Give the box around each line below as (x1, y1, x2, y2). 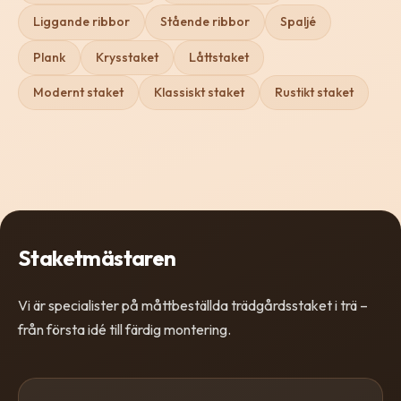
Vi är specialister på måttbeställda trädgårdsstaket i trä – (18, 296, 368, 315)
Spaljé (280, 13, 316, 30)
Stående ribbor (160, 13, 250, 30)
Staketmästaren (18, 244, 176, 272)
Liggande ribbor (33, 13, 130, 30)
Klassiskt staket (154, 84, 244, 101)
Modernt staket (33, 84, 124, 101)
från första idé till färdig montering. (18, 320, 231, 339)
